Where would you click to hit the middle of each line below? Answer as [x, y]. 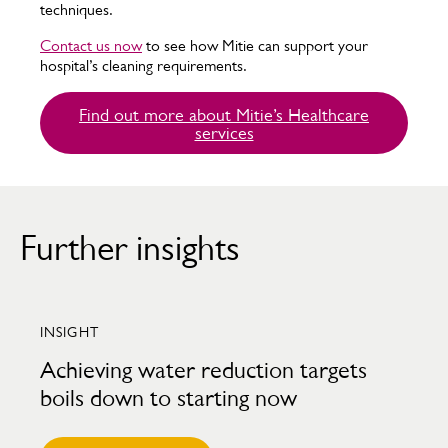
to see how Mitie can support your [255, 45]
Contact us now [91, 45]
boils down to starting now [168, 398]
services [224, 133]
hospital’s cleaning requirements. [143, 65]
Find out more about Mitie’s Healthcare [224, 115]
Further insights [130, 247]
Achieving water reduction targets [203, 370]
